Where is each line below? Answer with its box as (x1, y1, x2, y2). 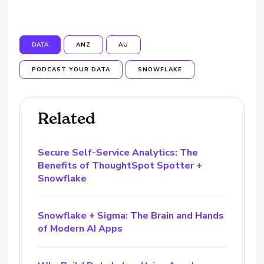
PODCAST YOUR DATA (32, 65, 111, 74)
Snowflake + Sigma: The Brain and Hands (38, 209, 225, 222)
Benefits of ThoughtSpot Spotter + (38, 159, 203, 172)
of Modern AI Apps (38, 222, 123, 235)
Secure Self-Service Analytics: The (38, 146, 199, 159)
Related (38, 109, 96, 128)
